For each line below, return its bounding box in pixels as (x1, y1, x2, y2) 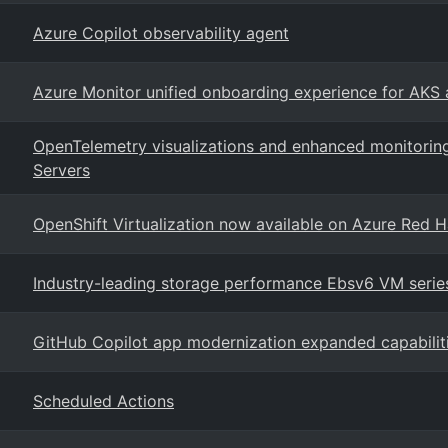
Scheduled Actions (33, 391, 174, 411)
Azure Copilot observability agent (33, 23, 289, 43)
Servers (33, 160, 90, 180)
